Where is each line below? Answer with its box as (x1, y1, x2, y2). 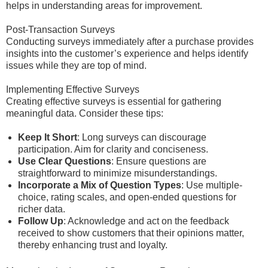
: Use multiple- (181, 180, 242, 190)
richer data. (18, 204, 65, 214)
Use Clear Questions (18, 156, 111, 166)
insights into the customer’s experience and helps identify (6, 48, 248, 59)
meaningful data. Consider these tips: (6, 108, 163, 118)
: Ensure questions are (111, 156, 206, 166)
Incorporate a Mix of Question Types (18, 180, 181, 190)
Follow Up (18, 216, 63, 226)
